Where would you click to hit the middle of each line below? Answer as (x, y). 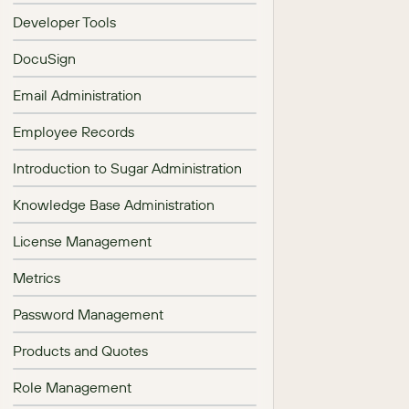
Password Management (88, 314)
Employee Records (73, 131)
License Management (82, 241)
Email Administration (77, 95)
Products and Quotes (80, 351)
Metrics (37, 278)
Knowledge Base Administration (114, 204)
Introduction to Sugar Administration (127, 168)
